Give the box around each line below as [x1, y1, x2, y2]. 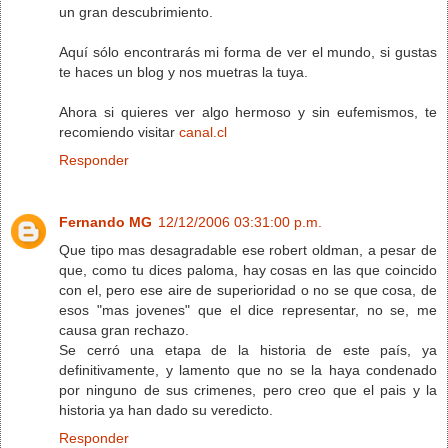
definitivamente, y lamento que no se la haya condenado [59, 361, 437, 378]
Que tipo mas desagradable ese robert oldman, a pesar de [59, 241, 437, 258]
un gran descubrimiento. [59, 3, 213, 20]
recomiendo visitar [59, 123, 179, 140]
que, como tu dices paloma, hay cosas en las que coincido [59, 261, 437, 278]
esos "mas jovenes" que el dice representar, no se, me [59, 301, 437, 318]
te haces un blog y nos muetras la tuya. [59, 63, 308, 80]
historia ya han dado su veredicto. [59, 401, 273, 418]
